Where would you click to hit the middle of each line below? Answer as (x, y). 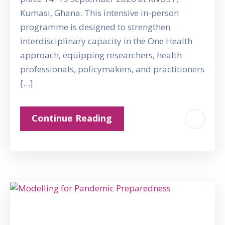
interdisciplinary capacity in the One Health (106, 41)
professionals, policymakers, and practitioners (112, 69)
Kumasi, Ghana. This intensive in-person (99, 13)
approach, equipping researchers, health (101, 55)
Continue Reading (72, 118)
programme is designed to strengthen (95, 27)
